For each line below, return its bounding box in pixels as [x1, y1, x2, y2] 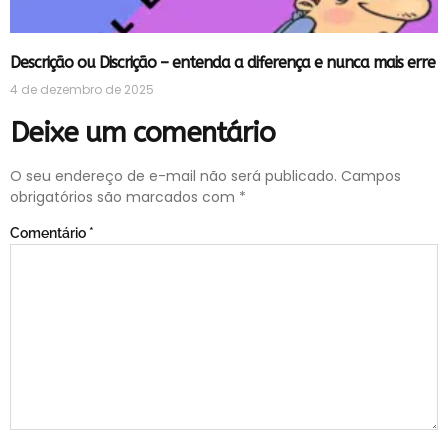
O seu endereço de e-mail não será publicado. [10, 165, 337, 186]
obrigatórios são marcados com [10, 186, 239, 207]
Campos [341, 165, 401, 186]
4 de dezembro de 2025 [10, 80, 154, 98]
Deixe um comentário [10, 115, 275, 149]
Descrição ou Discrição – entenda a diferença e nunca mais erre [10, 52, 435, 72]
